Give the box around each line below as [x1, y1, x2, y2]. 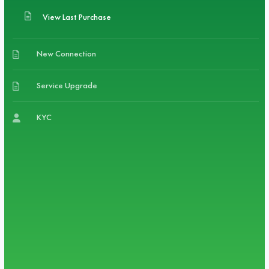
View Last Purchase [43, 11, 112, 22]
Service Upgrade [37, 80, 98, 91]
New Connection [37, 48, 97, 59]
